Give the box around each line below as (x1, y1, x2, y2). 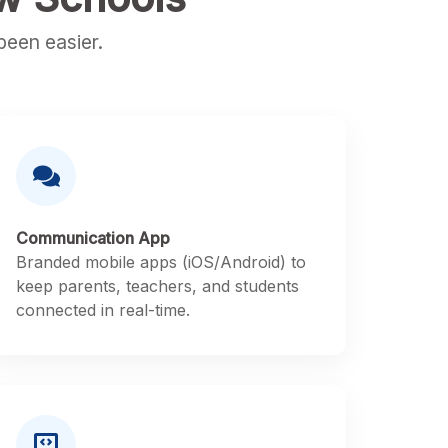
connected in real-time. (16, 300, 190, 320)
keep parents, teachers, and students (16, 276, 299, 296)
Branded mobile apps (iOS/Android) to (16, 252, 306, 272)
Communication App (16, 228, 170, 248)
